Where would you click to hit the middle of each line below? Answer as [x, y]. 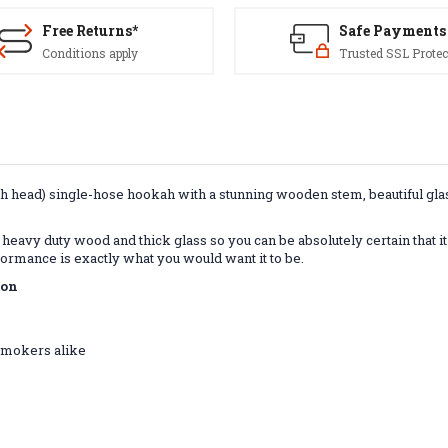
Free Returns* [90, 30]
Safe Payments [392, 30]
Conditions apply [90, 53]
